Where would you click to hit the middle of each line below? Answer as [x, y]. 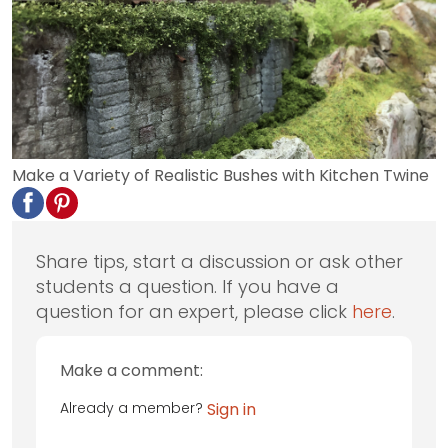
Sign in [231, 409]
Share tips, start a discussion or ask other [219, 261]
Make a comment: [131, 370]
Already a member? [133, 407]
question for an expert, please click [194, 311]
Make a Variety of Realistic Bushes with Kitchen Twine [220, 175]
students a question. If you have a [187, 286]
